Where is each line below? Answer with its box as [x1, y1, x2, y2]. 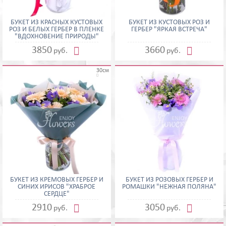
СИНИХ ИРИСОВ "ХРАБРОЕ [18, 183, 96, 191]
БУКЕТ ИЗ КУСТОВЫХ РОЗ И [129, 18, 210, 26]
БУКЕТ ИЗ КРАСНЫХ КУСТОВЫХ [11, 18, 103, 26]
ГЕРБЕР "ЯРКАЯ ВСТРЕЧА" [131, 25, 208, 33]
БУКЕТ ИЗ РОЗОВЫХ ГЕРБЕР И [125, 176, 213, 184]
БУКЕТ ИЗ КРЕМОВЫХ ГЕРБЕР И [10, 176, 103, 184]
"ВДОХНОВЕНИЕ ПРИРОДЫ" [14, 32, 99, 40]
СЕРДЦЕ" [43, 190, 70, 198]
